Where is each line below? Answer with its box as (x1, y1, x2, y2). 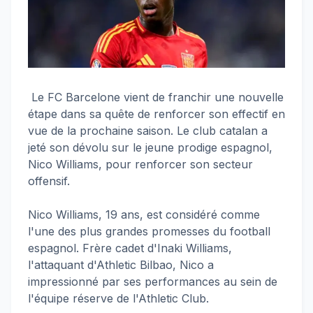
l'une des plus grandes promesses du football (28, 224, 270, 239)
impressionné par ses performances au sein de (28, 275, 277, 289)
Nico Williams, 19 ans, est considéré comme (28, 208, 260, 222)
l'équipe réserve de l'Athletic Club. (28, 291, 209, 306)
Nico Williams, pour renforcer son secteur (28, 157, 253, 172)
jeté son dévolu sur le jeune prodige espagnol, (28, 140, 272, 155)
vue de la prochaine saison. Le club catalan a (28, 124, 268, 138)
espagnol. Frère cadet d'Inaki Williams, (28, 241, 232, 256)
